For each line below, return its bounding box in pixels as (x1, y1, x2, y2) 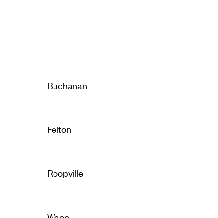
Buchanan (47, 78, 87, 91)
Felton (47, 122, 71, 135)
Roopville (47, 166, 83, 179)
